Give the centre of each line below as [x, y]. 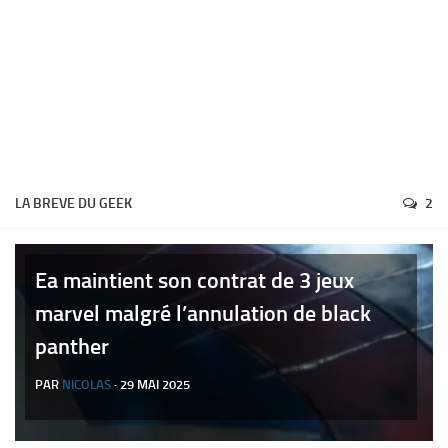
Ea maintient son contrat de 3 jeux [194, 280]
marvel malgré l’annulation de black [203, 313]
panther [72, 346]
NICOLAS [86, 384]
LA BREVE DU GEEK [73, 203]
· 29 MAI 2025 [150, 384]
